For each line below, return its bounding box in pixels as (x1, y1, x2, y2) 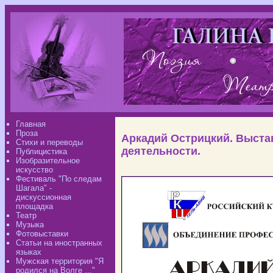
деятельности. (121, 145, 200, 157)
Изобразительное (16, 156, 80, 165)
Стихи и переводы (16, 138, 83, 147)
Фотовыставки (16, 229, 68, 238)
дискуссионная (16, 193, 71, 202)
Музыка (16, 220, 44, 229)
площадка (16, 202, 53, 211)
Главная (16, 119, 46, 129)
